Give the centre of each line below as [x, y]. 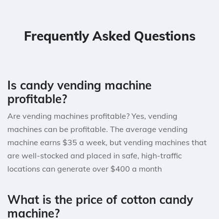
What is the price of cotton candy [100, 199]
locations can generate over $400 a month [85, 168]
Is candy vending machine [79, 85]
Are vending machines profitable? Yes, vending [92, 116]
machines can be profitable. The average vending [98, 129]
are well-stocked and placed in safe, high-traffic [95, 155]
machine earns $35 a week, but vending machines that [107, 142]
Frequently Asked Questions [109, 36]
